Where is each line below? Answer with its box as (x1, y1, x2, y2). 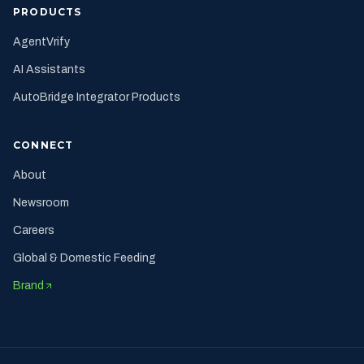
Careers (13, 223, 54, 236)
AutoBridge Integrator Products (13, 90, 180, 103)
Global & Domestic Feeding (13, 251, 156, 264)
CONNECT (13, 138, 74, 151)
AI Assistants (13, 63, 85, 76)
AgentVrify (13, 35, 70, 48)
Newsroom (13, 196, 69, 209)
